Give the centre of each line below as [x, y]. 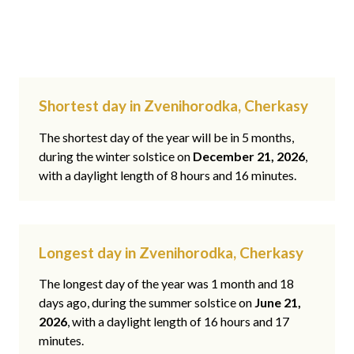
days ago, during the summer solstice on [147, 303]
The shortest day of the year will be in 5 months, [166, 137]
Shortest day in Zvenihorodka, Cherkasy [173, 106]
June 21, [278, 303]
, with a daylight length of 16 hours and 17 [178, 322]
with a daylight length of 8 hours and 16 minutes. [168, 175]
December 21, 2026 [249, 156]
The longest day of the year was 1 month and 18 [166, 284]
